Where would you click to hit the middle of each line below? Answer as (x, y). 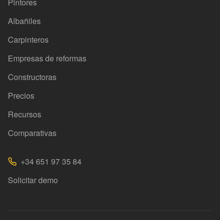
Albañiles (24, 21)
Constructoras (32, 77)
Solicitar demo (33, 180)
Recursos (25, 114)
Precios (21, 96)
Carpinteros (28, 40)
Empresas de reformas (47, 58)
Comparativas (32, 133)
